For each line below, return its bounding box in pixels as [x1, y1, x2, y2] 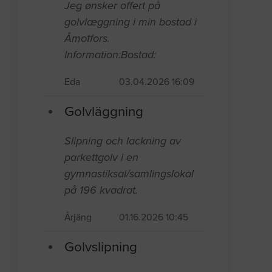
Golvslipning [64, 238, 138, 255]
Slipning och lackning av [64, 134, 182, 148]
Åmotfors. [64, 31, 110, 45]
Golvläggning [64, 103, 144, 120]
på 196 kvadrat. [64, 183, 138, 197]
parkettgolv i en [64, 150, 139, 164]
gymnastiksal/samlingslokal [64, 166, 194, 180]
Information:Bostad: [64, 47, 157, 61]
